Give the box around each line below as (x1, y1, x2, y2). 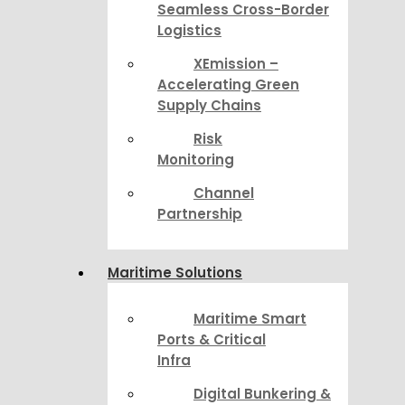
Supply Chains (157, 96, 261, 115)
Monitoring (157, 150, 234, 169)
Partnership (157, 204, 242, 223)
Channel (193, 184, 254, 202)
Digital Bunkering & (193, 384, 331, 403)
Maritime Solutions (108, 263, 242, 282)
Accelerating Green (157, 75, 299, 94)
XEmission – (193, 54, 278, 73)
